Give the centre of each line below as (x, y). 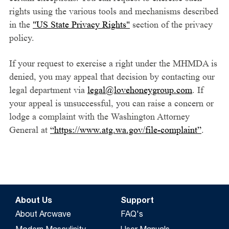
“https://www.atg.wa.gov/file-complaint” (126, 130)
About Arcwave (43, 215)
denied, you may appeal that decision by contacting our (112, 77)
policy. (22, 38)
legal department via (48, 90)
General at (30, 130)
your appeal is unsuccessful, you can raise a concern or (111, 103)
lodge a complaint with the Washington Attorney (99, 117)
